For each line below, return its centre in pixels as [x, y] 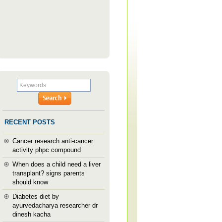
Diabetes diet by [36, 196]
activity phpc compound [47, 150]
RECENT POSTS [30, 122]
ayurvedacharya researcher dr [55, 205]
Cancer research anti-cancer [53, 141]
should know [30, 182]
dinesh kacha [31, 214]
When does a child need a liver [56, 164]
